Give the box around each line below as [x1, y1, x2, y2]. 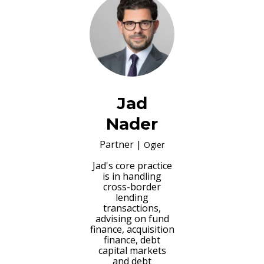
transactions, [103, 201, 161, 214]
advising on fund [95, 212, 169, 225]
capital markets [98, 243, 166, 257]
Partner [100, 137, 134, 151]
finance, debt [104, 233, 160, 246]
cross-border [103, 180, 161, 193]
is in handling [103, 169, 161, 183]
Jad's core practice [92, 159, 172, 172]
